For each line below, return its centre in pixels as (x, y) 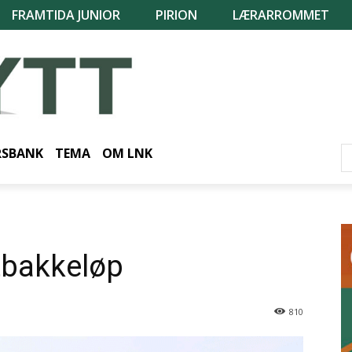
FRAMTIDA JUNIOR (66, 15)
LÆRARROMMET (281, 15)
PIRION (176, 15)
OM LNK (127, 153)
